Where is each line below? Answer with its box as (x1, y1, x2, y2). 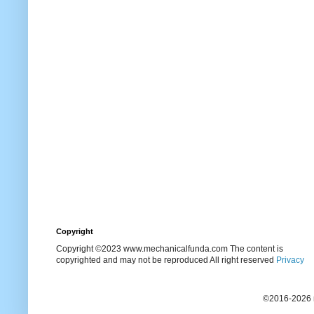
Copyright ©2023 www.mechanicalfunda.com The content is (56, 243, 283, 254)
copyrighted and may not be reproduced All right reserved (56, 254, 276, 265)
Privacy (276, 254, 304, 265)
